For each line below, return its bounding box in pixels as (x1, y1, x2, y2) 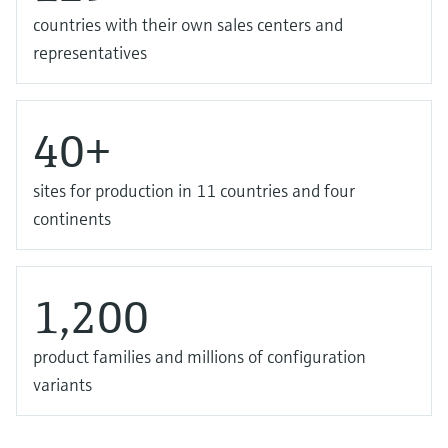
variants (33, 373, 92, 396)
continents (33, 207, 111, 230)
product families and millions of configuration (33, 345, 366, 368)
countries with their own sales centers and (33, 13, 343, 36)
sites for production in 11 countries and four (33, 179, 355, 202)
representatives (33, 41, 147, 64)
